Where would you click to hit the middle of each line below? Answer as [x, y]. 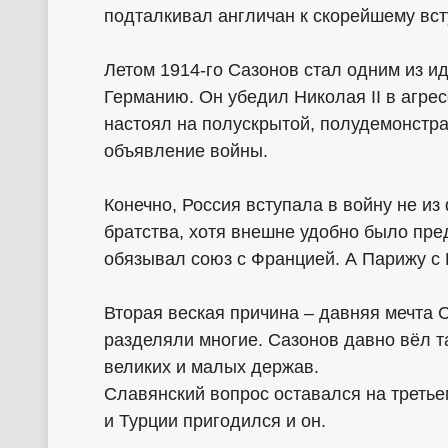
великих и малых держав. [211, 366]
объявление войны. [186, 150]
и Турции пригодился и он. [215, 420]
